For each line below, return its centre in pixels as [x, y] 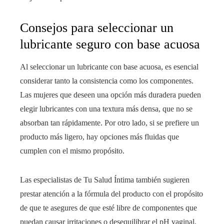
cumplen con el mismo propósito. [72, 151]
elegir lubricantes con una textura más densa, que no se [106, 109]
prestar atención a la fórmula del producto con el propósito [111, 194]
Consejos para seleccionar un [97, 28]
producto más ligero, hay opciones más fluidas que [99, 137]
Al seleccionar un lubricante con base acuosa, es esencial [109, 67]
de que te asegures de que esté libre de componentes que [108, 208]
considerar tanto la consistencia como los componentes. [107, 81]
